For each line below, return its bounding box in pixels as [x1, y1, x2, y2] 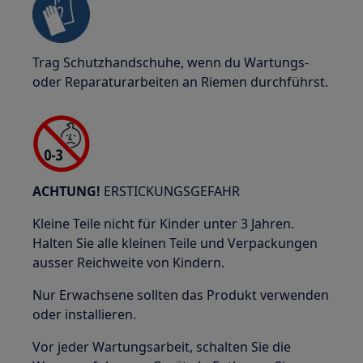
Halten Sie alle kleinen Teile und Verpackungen [32, 234, 318, 252]
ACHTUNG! [32, 182, 101, 200]
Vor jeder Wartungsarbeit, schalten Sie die [32, 338, 292, 356]
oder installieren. [32, 305, 137, 323]
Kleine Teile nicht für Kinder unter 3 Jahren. [32, 215, 295, 233]
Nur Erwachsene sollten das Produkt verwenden [32, 286, 330, 304]
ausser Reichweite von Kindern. [32, 254, 225, 271]
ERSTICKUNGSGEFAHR [100, 182, 241, 200]
